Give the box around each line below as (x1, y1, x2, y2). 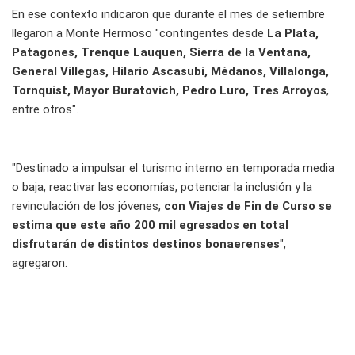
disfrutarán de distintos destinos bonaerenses (12, 237, 280, 252)
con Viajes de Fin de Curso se (164, 199, 332, 214)
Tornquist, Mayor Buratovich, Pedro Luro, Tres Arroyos (12, 83, 326, 98)
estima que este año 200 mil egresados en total (12, 218, 288, 233)
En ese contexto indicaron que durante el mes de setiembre (12, 7, 325, 22)
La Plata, (267, 26, 319, 41)
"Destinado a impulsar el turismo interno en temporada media (12, 161, 334, 176)
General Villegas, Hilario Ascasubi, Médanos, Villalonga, (12, 64, 329, 79)
